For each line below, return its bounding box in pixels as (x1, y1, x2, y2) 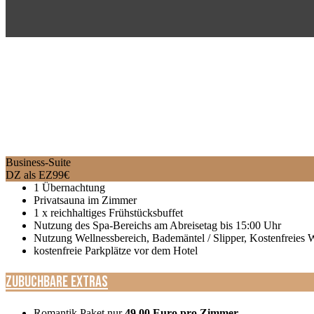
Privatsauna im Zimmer (34, 194, 137, 206)
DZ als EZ (6, 169, 53, 181)
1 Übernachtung (34, 182, 105, 193)
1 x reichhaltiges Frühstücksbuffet (34, 207, 183, 219)
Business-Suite (6, 156, 71, 168)
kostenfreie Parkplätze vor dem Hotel (34, 245, 198, 257)
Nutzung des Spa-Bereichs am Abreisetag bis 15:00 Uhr (34, 219, 281, 231)
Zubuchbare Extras (6, 273, 108, 292)
